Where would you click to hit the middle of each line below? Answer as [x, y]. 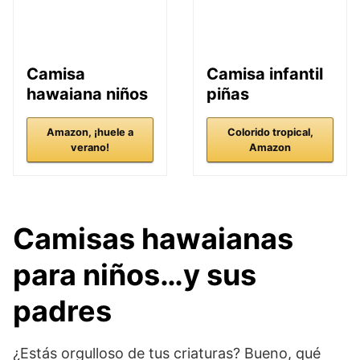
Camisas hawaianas [153, 239]
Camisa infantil [265, 74]
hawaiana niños [87, 94]
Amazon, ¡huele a [90, 132]
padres [62, 311]
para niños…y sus [135, 275]
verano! [90, 147]
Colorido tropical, [270, 132]
